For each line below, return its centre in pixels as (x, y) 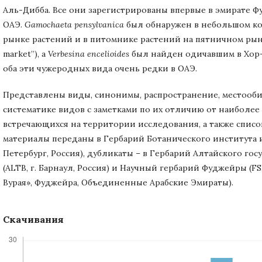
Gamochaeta (49, 24)
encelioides (108, 54)
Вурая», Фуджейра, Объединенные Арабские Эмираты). (118, 182)
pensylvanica (99, 24)
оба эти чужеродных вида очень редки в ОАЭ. (100, 68)
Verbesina (68, 54)
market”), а (25, 54)
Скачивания (33, 219)
